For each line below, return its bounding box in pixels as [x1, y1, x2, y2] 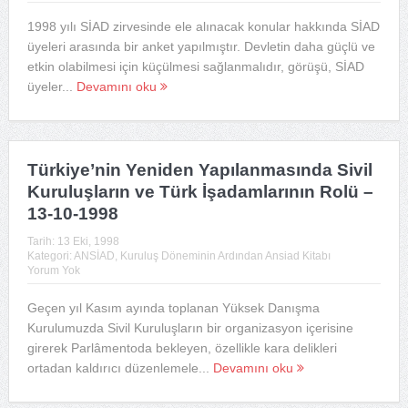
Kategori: [26, 250, 74, 263]
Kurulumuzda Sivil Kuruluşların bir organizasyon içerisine [26, 321, 353, 336]
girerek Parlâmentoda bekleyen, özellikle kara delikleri [26, 341, 337, 356]
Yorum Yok [26, 264, 80, 278]
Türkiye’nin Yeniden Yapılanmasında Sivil [26, 160, 372, 180]
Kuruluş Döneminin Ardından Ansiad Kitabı [119, 250, 331, 263]
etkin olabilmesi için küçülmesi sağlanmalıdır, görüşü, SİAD [26, 58, 364, 74]
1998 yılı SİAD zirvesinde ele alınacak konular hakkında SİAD [26, 18, 380, 34]
